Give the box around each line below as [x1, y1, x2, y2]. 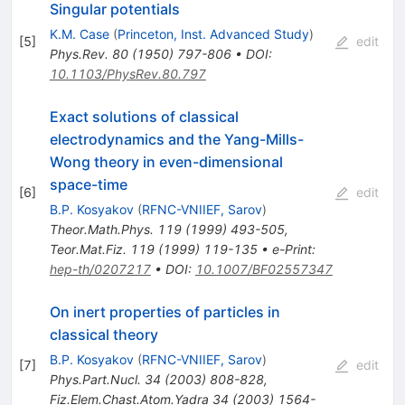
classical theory [49, 325, 158, 344]
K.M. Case [49, 26, 109, 42]
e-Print [271, 241, 312, 258]
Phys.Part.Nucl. [49, 372, 141, 388]
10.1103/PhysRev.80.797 [49, 66, 206, 82]
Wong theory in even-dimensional [49, 153, 283, 172]
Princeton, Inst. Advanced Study [117, 26, 309, 42]
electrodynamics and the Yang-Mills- [49, 130, 304, 149]
